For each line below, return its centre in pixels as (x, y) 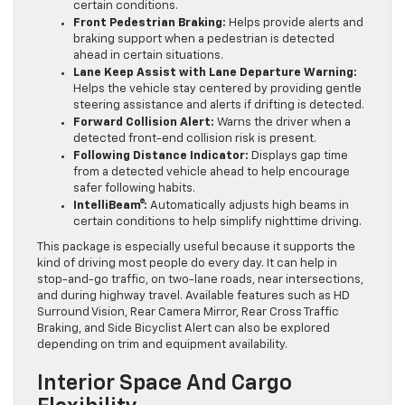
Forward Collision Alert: (144, 122)
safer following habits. (134, 188)
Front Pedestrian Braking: (150, 23)
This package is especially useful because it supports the (196, 247)
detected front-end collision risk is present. (195, 138)
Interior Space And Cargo (165, 383)
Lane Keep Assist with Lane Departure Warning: (215, 72)
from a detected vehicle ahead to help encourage (212, 172)
